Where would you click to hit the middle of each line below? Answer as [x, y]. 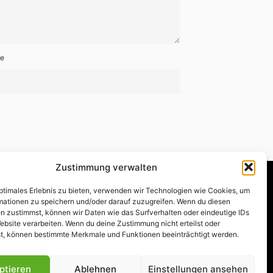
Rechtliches [44, 223]
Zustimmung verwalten [107, 167]
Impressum [102, 223]
